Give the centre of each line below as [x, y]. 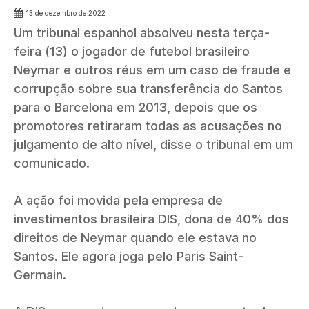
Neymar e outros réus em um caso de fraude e [152, 70]
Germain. [40, 275]
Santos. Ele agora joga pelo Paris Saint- [129, 257]
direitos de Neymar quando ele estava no [135, 238]
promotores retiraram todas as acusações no [148, 126]
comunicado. [52, 163]
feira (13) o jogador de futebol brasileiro [132, 52]
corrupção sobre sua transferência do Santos [148, 89]
